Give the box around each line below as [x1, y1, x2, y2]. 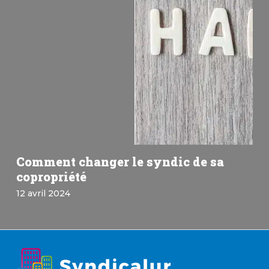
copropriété [16, 168, 86, 184]
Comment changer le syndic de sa [16, 153, 224, 169]
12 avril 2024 [16, 187, 70, 199]
